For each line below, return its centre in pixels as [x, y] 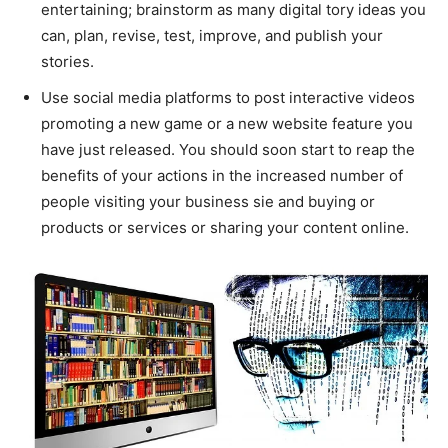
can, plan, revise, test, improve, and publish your [212, 35]
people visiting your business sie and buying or [208, 201]
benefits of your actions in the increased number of [222, 175]
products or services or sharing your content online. [225, 227]
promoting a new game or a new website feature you [227, 123]
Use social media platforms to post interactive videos [228, 97]
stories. [67, 61]
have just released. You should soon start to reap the [228, 149]
